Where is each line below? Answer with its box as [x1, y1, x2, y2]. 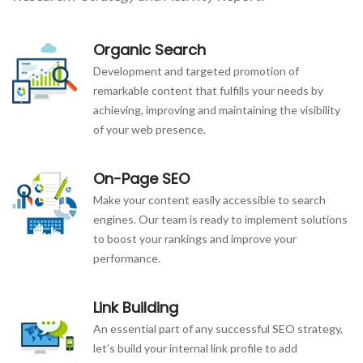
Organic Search [93, 40, 206, 60]
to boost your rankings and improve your [93, 232, 297, 246]
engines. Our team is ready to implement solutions [93, 212, 348, 226]
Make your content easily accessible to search [93, 193, 326, 207]
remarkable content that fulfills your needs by [93, 83, 323, 97]
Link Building [93, 297, 178, 318]
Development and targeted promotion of [93, 64, 299, 78]
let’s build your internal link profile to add [93, 341, 297, 355]
